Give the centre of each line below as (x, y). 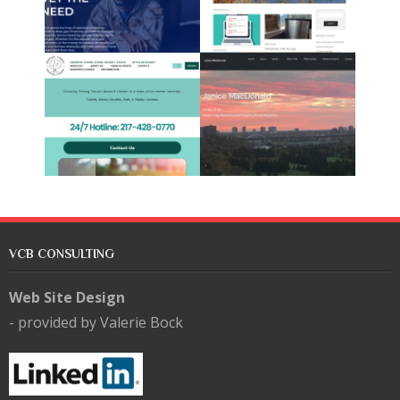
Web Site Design (67, 297)
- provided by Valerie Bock (96, 322)
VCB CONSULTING (62, 253)
